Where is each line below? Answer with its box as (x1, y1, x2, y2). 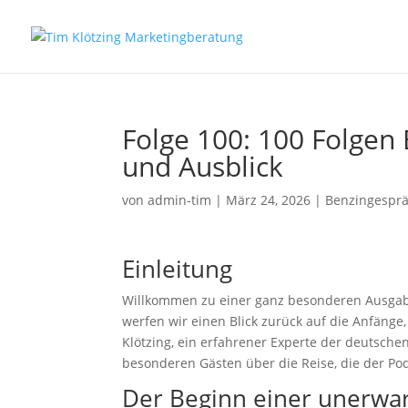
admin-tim (148, 191, 212, 209)
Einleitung (122, 252, 233, 285)
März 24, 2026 (226, 191, 311, 209)
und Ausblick (122, 148, 284, 185)
